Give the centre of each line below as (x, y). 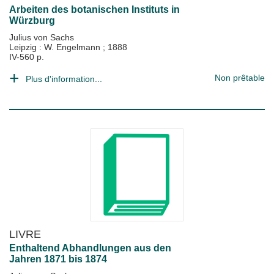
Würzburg (32, 20)
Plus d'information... (64, 79)
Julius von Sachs (42, 37)
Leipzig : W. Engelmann (56, 47)
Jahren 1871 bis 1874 (58, 259)
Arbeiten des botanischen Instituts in (94, 9)
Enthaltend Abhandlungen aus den (90, 248)
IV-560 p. (27, 57)
